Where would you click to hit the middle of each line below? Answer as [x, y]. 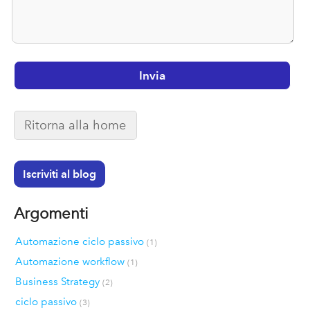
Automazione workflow [71, 261]
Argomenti [51, 213]
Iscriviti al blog [59, 174]
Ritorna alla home [75, 125]
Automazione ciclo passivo [81, 241]
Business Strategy [58, 281]
